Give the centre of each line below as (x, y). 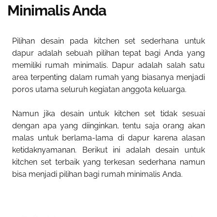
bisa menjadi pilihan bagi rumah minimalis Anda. (97, 174)
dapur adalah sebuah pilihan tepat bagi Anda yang (108, 53)
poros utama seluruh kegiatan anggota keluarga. (99, 90)
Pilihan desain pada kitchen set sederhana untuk (108, 41)
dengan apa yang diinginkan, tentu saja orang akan (108, 126)
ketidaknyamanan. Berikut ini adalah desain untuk (108, 150)
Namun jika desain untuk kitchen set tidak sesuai (108, 114)
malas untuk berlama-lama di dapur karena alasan (108, 138)
